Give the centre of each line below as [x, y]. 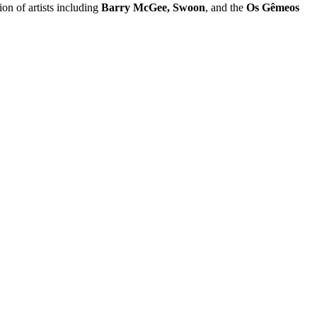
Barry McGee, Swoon [153, 8]
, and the [226, 8]
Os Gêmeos [273, 8]
